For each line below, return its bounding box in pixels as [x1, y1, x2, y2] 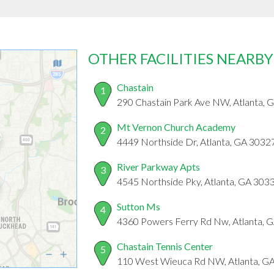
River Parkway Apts [117, 161, 200, 173]
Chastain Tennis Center [117, 240, 213, 253]
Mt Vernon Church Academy [117, 121, 235, 133]
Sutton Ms [117, 201, 160, 213]
